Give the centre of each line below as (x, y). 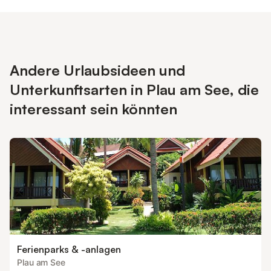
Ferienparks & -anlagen (69, 249)
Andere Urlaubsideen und (97, 70)
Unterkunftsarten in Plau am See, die (134, 90)
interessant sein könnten (93, 109)
